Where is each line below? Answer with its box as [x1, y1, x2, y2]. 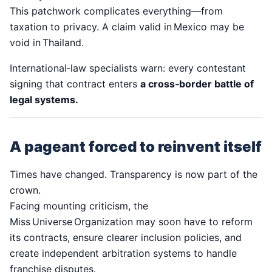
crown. [10, 184, 41, 197]
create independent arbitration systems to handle [10, 247, 237, 260]
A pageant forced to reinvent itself [10, 138, 262, 156]
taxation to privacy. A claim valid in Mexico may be [10, 21, 244, 33]
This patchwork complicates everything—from [10, 5, 223, 18]
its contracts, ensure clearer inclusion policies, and [10, 231, 242, 244]
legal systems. [10, 93, 78, 106]
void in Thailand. [10, 36, 84, 49]
